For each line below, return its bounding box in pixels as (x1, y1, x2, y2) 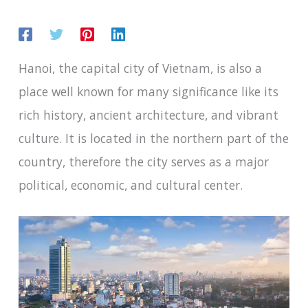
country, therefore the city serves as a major (18, 153, 269, 170)
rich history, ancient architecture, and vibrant (18, 106, 278, 123)
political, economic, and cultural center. (18, 176, 243, 193)
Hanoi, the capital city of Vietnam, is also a (18, 59, 262, 76)
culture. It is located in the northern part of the (18, 129, 289, 146)
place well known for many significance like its (18, 82, 278, 100)
